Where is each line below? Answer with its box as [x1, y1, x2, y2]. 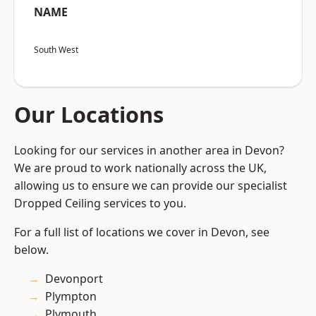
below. [14, 242, 49, 258]
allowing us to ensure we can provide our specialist [14, 178, 287, 194]
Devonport [45, 271, 103, 287]
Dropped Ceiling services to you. [14, 195, 186, 212]
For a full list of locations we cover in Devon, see [14, 224, 269, 241]
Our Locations [14, 99, 164, 130]
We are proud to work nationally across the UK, [14, 160, 267, 176]
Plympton [45, 288, 97, 305]
